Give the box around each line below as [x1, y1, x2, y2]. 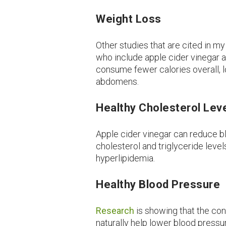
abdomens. [96, 76, 139, 87]
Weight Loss [96, 12, 161, 25]
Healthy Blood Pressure [96, 178, 220, 191]
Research [96, 205, 135, 216]
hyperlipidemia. [96, 152, 155, 163]
